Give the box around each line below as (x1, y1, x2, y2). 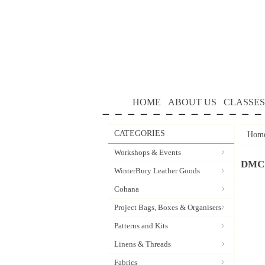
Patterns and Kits (114, 221, 168, 230)
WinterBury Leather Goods (114, 166, 200, 175)
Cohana (114, 185, 139, 193)
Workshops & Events (114, 148, 181, 157)
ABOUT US (167, 97, 216, 107)
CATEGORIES (114, 129, 165, 138)
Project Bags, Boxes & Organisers (114, 203, 221, 212)
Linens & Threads (114, 240, 171, 248)
